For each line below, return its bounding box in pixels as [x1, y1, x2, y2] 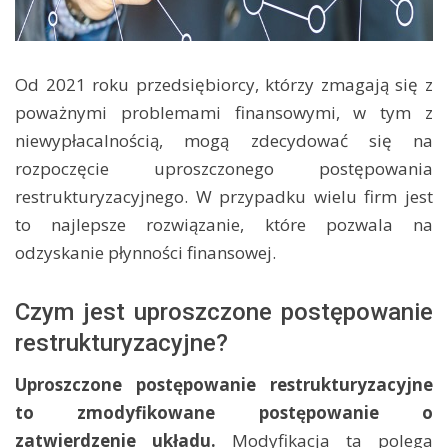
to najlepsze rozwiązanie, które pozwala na [15, 213, 433, 236]
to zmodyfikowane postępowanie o [15, 401, 433, 424]
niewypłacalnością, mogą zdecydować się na [15, 129, 433, 152]
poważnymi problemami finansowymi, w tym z [15, 101, 433, 124]
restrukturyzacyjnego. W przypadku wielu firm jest [15, 185, 433, 208]
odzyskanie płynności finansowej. [15, 241, 276, 264]
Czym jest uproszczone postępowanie [15, 298, 433, 326]
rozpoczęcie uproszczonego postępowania [15, 157, 433, 180]
